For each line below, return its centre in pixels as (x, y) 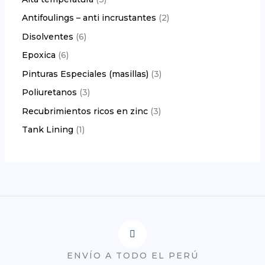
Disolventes (47, 36)
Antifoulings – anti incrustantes (89, 18)
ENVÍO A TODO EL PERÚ (132, 256)
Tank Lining (47, 130)
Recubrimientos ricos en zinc (85, 111)
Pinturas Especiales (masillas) (85, 74)
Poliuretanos (49, 93)
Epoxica (38, 55)
